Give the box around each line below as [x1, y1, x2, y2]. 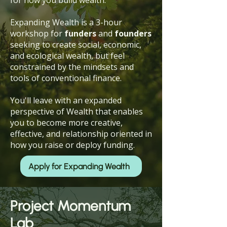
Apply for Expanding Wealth [28, 161, 132, 171]
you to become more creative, [10, 117, 123, 128]
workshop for [10, 28, 64, 39]
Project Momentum [10, 197, 131, 214]
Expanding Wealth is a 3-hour [10, 17, 122, 28]
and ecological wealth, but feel [10, 50, 125, 61]
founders [115, 28, 152, 39]
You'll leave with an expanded [10, 95, 122, 106]
